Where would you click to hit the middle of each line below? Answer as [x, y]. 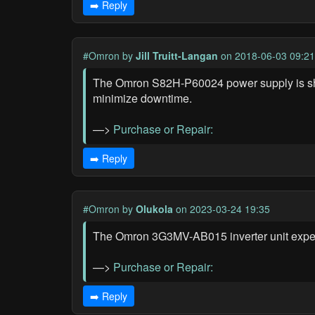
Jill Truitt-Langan [177, 56]
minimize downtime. [142, 98]
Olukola [154, 209]
